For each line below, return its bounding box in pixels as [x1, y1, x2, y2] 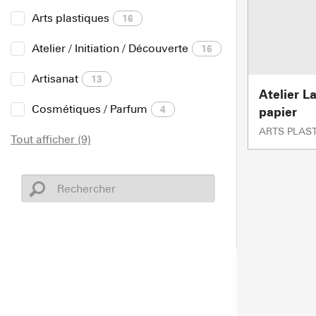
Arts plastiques [32, 11, 109, 25]
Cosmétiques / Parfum [32, 102, 147, 116]
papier [259, 104, 297, 119]
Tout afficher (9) [11, 133, 91, 146]
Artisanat [32, 72, 78, 85]
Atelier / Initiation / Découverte [32, 42, 188, 55]
